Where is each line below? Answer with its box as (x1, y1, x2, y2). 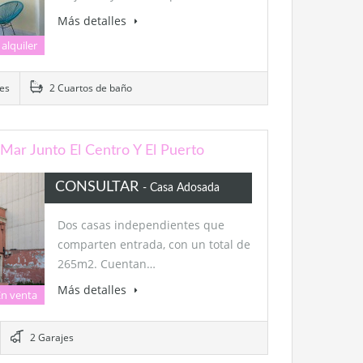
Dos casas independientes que (57, 217, 224, 233)
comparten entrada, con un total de (57, 237, 250, 253)
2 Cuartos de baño (46, 81, 132, 96)
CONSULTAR (54, 180, 143, 195)
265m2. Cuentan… (57, 256, 156, 272)
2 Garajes (27, 331, 74, 345)
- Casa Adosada (142, 182, 220, 194)
